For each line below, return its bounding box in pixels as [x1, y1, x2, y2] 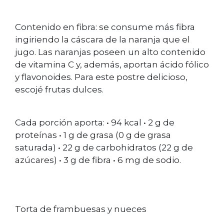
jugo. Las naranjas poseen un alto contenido [15, 47, 205, 57]
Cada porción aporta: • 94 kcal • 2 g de [15, 117, 174, 127]
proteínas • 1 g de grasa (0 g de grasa [15, 129, 171, 140]
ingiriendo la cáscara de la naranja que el [15, 34, 190, 45]
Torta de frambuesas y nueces [15, 204, 146, 214]
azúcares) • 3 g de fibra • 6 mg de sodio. [15, 154, 181, 165]
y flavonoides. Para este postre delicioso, [15, 72, 187, 82]
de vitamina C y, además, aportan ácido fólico [15, 59, 209, 70]
